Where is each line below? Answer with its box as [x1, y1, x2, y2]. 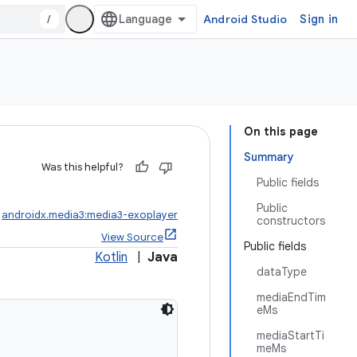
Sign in [300, 12, 338, 26]
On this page [244, 124, 318, 139]
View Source [101, 230, 163, 244]
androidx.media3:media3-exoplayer [2, 208, 178, 222]
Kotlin [95, 249, 127, 265]
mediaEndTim [257, 290, 326, 304]
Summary [244, 150, 294, 164]
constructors [257, 214, 325, 228]
